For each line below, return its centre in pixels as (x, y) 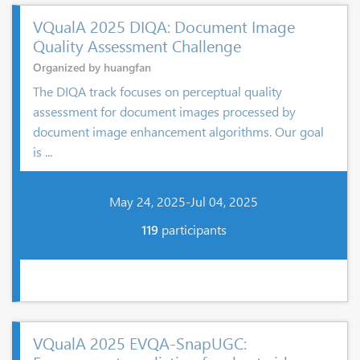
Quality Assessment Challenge (137, 45)
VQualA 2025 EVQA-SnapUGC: (140, 342)
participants (192, 229)
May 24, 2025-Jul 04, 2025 (184, 201)
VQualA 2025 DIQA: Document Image (164, 26)
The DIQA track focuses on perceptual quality (157, 91)
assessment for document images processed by (164, 111)
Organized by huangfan (92, 67)
